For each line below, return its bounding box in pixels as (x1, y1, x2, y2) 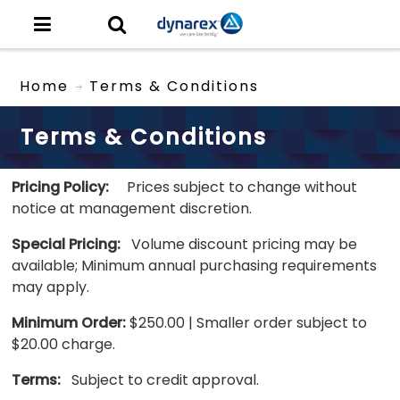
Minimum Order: (12, 312, 127, 333)
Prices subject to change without (109, 176, 358, 197)
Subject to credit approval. (61, 369, 260, 390)
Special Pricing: (12, 233, 121, 254)
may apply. (12, 276, 90, 297)
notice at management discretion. (12, 197, 253, 219)
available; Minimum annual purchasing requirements (12, 254, 378, 276)
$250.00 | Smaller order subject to (126, 312, 368, 333)
